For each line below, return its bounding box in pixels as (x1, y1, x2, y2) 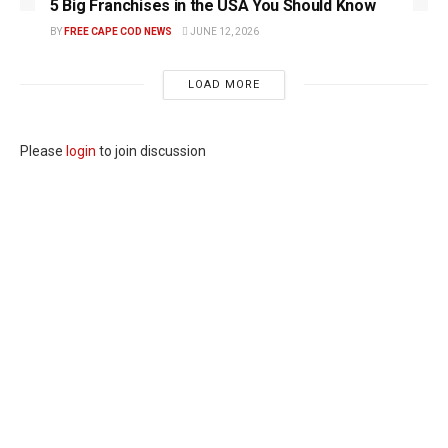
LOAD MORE (187, 77, 260, 91)
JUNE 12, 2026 (188, 25, 259, 37)
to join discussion (96, 142, 206, 159)
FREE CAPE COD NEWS (64, 25, 172, 37)
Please (20, 142, 66, 159)
